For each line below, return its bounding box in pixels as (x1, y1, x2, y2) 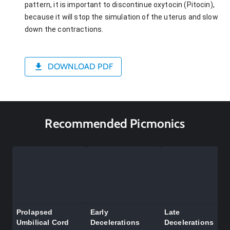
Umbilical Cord (16, 218, 69, 227)
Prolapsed (16, 208, 53, 217)
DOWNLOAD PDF (48, 62, 113, 72)
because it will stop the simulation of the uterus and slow (25, 12, 218, 21)
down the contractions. (25, 25, 104, 33)
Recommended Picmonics (45, 116, 185, 131)
